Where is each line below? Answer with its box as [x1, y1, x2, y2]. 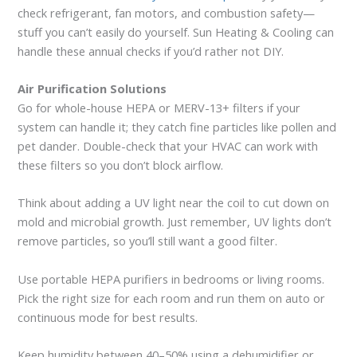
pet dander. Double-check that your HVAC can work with [18, 137, 319, 154]
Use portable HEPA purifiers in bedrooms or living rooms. [18, 270, 325, 287]
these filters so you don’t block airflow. [18, 156, 224, 173]
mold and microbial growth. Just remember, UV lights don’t [18, 214, 332, 230]
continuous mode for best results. [18, 308, 198, 325]
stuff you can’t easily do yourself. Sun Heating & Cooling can [18, 23, 335, 40]
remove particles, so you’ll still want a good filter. [18, 233, 278, 249]
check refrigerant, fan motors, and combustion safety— [18, 4, 316, 21]
